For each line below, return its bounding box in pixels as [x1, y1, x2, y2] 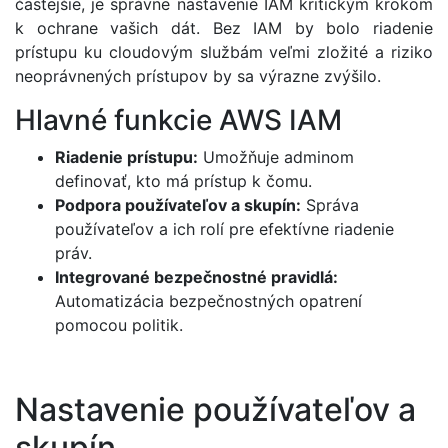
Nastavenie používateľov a [15, 390, 416, 430]
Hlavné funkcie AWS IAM [15, 102, 342, 137]
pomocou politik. [55, 314, 183, 335]
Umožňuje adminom [198, 146, 354, 167]
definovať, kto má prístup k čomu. [55, 170, 312, 191]
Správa [301, 194, 359, 215]
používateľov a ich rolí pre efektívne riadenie [55, 218, 394, 239]
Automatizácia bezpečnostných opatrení [55, 290, 362, 311]
